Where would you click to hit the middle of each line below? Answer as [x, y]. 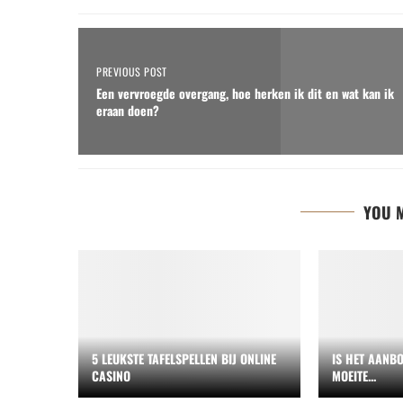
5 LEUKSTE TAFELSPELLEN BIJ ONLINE [184, 359]
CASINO [111, 376]
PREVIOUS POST [132, 71]
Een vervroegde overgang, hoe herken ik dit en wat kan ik [245, 93]
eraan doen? [128, 110]
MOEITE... [354, 376]
